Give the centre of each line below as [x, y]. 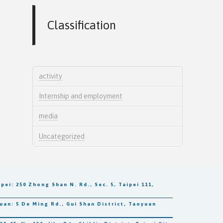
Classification [82, 25]
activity [51, 76]
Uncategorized [62, 136]
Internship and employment [81, 96]
